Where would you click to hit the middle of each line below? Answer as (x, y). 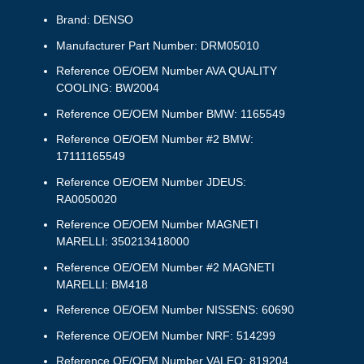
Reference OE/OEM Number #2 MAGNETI (165, 267)
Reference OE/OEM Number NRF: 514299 (165, 335)
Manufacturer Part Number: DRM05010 (157, 45)
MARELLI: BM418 (102, 284)
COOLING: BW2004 (107, 88)
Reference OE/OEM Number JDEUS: (151, 182)
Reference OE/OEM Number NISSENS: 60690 (175, 310)
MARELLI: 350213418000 (122, 242)
